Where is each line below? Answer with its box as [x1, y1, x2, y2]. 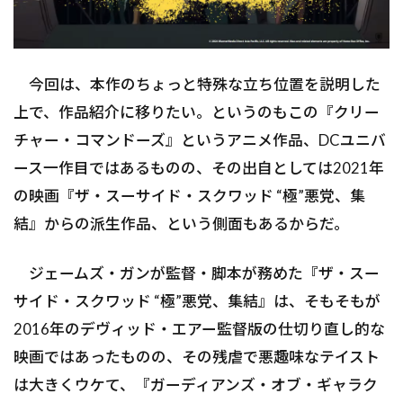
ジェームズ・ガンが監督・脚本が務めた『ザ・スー [13, 264, 380, 283]
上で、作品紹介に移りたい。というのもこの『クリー [13, 103, 380, 122]
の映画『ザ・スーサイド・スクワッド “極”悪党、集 [13, 186, 365, 206]
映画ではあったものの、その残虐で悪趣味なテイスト [13, 347, 380, 367]
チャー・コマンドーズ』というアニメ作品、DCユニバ [13, 130, 386, 150]
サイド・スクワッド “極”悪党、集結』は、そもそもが [13, 291, 381, 311]
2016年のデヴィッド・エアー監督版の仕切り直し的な [13, 319, 385, 339]
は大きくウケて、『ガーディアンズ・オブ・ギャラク [13, 375, 378, 395]
